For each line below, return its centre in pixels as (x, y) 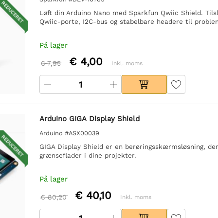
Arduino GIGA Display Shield (89, 118)
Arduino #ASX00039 (69, 133)
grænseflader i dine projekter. (88, 155)
